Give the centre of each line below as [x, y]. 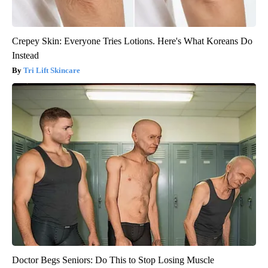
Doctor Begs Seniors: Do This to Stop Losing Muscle [113, 260]
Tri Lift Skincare [52, 71]
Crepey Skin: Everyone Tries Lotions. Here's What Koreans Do [132, 41]
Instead [25, 56]
